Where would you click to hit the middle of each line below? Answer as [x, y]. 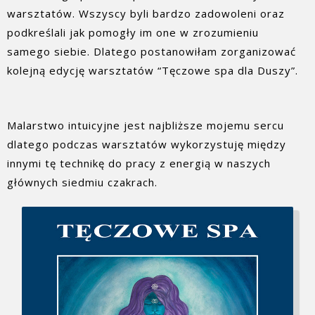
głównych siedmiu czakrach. [82, 182]
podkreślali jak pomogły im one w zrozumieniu [133, 32]
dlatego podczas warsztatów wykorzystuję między [147, 144]
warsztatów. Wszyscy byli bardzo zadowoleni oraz [146, 13]
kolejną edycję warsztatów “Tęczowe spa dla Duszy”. [153, 70]
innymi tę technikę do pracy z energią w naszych [139, 163]
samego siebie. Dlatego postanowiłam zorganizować [152, 51]
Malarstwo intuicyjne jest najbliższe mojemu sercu [146, 125]
